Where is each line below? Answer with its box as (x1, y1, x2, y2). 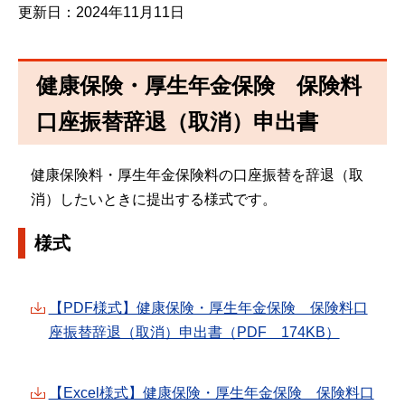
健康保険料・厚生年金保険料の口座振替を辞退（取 (30, 167, 363, 184)
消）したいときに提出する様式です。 (30, 192, 277, 208)
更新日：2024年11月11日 (18, 5, 184, 20)
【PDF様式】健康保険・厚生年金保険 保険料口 (48, 299, 368, 316)
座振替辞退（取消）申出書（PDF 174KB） (48, 324, 340, 340)
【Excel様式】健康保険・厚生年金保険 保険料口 (48, 385, 374, 401)
